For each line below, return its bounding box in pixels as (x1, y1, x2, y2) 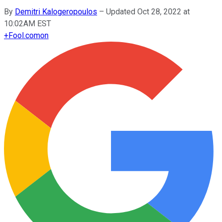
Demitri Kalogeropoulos (15, 6, 97, 16)
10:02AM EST (4, 18, 51, 28)
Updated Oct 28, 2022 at (106, 6, 190, 16)
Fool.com (8, 30, 40, 40)
